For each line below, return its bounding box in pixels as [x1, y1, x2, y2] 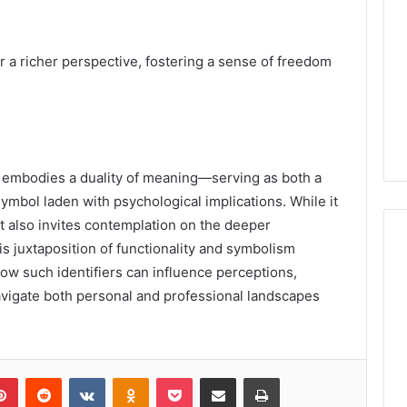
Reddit [61, 369, 97, 384]
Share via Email [235, 369, 264, 384]
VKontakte [104, 369, 163, 384]
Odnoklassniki [148, 369, 226, 384]
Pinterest [17, 369, 69, 384]
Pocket [192, 369, 231, 384]
